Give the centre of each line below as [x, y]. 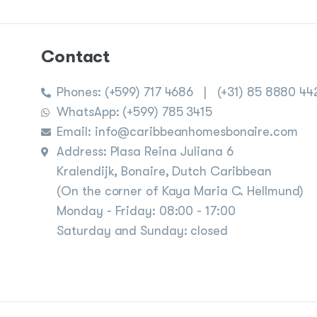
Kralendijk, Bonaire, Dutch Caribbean [164, 172]
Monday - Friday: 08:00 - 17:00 [146, 211]
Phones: [81, 92]
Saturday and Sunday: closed [142, 231]
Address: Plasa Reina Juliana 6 [145, 152]
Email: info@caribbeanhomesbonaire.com [177, 132]
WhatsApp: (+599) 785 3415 [134, 112]
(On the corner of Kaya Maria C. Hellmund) [180, 191]
